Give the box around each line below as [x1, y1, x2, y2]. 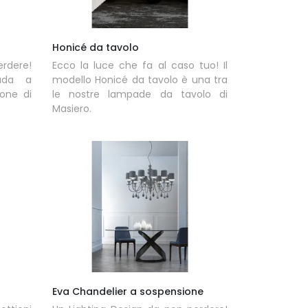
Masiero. [52, 102, 91, 116]
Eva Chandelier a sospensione [52, 285, 203, 299]
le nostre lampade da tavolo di [52, 87, 228, 102]
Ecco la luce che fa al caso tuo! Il [52, 58, 228, 73]
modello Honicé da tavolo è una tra [52, 73, 228, 87]
